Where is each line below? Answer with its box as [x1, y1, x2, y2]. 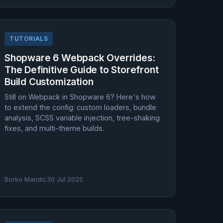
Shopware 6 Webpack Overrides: [4, 52, 155, 64]
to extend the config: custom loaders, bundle [4, 103, 156, 111]
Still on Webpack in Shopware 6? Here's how [4, 93, 156, 101]
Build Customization [4, 76, 94, 88]
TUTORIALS [9, 35, 48, 42]
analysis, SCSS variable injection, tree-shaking [4, 113, 160, 122]
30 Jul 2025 [47, 176, 83, 183]
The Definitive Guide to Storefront [4, 64, 159, 76]
